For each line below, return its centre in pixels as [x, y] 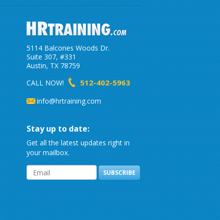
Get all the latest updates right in [78, 143]
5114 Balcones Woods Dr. [68, 48]
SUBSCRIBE [119, 172]
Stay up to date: [58, 129]
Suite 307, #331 [51, 57]
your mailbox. [48, 152]
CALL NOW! [47, 83]
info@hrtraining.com [69, 101]
